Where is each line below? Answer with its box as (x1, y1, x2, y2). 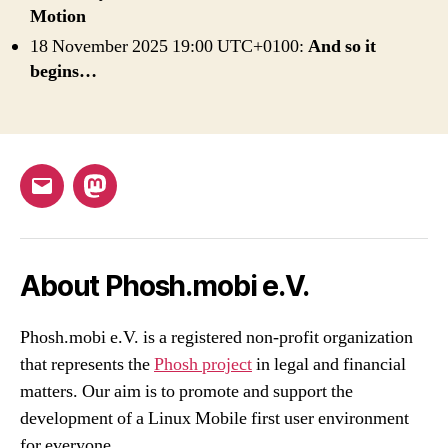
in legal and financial (252, 352, 406, 376)
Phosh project (154, 352, 252, 376)
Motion (30, 4, 86, 28)
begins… (30, 59, 97, 83)
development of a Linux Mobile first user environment (20, 406, 409, 430)
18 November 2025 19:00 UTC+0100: (30, 34, 308, 58)
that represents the (20, 352, 154, 376)
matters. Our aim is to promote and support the (20, 379, 353, 403)
